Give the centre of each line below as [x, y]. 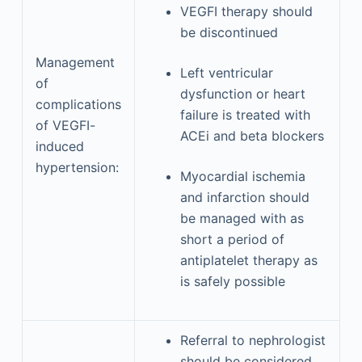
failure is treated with [245, 114]
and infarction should [244, 197]
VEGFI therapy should [246, 11]
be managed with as [242, 218]
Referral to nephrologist [253, 340]
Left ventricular [226, 72]
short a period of [232, 239]
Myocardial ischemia [242, 176]
